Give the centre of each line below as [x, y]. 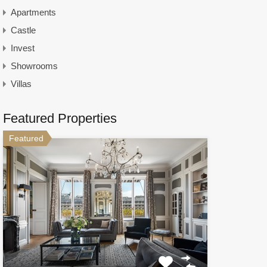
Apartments [33, 12]
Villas [21, 83]
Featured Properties [60, 118]
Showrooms [34, 66]
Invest [22, 48]
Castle [23, 30]
